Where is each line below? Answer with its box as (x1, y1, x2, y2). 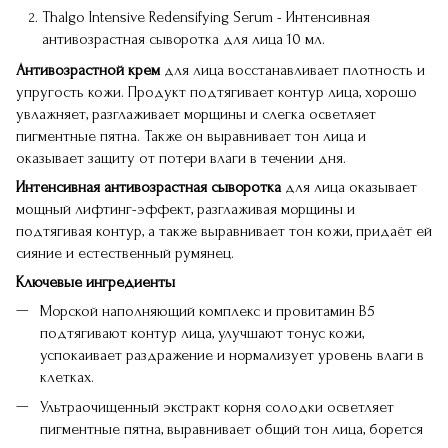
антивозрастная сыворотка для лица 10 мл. (42, 30, 325, 49)
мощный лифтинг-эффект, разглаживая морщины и (16, 199, 355, 218)
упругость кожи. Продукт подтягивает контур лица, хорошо (16, 82, 417, 101)
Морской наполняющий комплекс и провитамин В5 (40, 301, 375, 320)
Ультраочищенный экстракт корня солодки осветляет (40, 398, 394, 417)
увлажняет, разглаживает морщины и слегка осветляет (16, 104, 376, 123)
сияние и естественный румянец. (16, 243, 238, 262)
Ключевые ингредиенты (16, 272, 175, 291)
